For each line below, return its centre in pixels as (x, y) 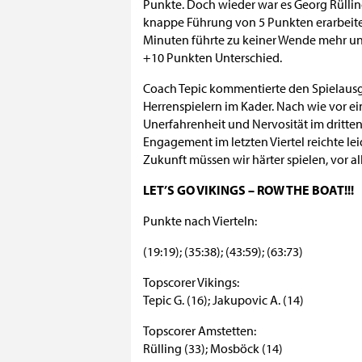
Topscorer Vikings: (191, 282)
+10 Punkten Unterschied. (213, 57)
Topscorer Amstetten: (200, 330)
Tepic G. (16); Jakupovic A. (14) (223, 300)
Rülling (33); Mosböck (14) (213, 348)
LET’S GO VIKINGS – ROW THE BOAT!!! (248, 190)
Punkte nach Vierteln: (200, 221)
